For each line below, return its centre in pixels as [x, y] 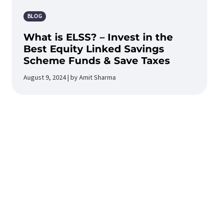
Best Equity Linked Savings [94, 49]
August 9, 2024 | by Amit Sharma [70, 78]
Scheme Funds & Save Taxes [97, 61]
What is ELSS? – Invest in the [98, 37]
